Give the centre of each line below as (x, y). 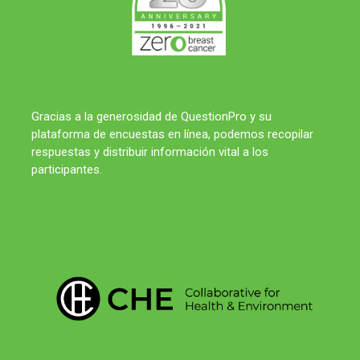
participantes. (67, 170)
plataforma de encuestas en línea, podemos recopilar (173, 135)
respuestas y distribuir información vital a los (150, 152)
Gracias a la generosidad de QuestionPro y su (152, 117)
